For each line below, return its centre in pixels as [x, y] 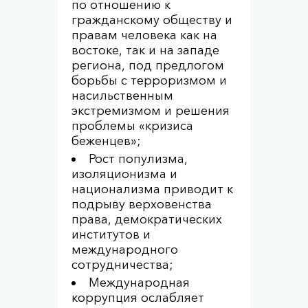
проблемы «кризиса [132, 126]
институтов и [111, 234]
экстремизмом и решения [151, 111]
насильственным [122, 96]
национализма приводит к [152, 189]
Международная [139, 283]
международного [125, 250]
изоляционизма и [124, 174]
